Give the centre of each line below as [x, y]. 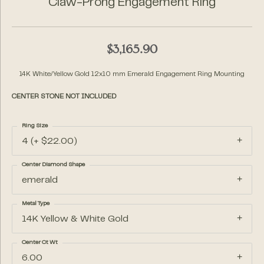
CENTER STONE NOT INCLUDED [64, 97]
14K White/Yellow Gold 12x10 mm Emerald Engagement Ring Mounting [132, 74]
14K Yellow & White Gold [75, 219]
